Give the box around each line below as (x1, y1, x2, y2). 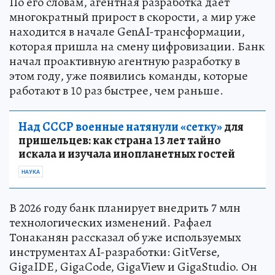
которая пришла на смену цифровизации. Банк (9, 38, 265, 55)
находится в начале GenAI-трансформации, (9, 23, 245, 41)
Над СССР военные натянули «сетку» (18, 118, 222, 136)
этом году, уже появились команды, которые (9, 68, 248, 85)
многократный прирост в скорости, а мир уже (9, 9, 256, 26)
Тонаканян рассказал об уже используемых (9, 229, 241, 246)
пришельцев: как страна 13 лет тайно (18, 132, 221, 149)
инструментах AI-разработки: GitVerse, (9, 244, 220, 261)
